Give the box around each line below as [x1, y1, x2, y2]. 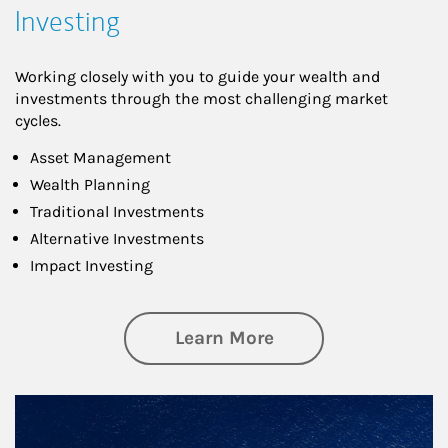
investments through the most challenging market [15, 88, 388, 108]
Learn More [174, 326, 274, 349]
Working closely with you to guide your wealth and [15, 66, 380, 86]
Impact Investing [30, 255, 153, 275]
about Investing [272, 325, 417, 348]
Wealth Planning [30, 174, 150, 194]
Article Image [14, 394, 109, 414]
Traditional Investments [30, 201, 204, 221]
